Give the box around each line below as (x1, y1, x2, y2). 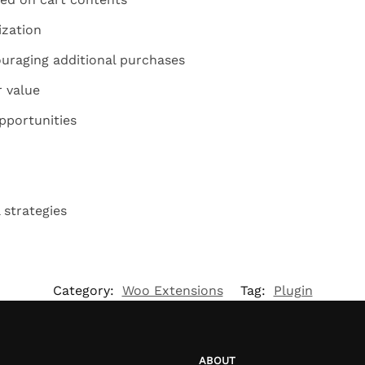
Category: (52, 283, 118, 299)
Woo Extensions (121, 283, 223, 299)
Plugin (273, 283, 313, 299)
